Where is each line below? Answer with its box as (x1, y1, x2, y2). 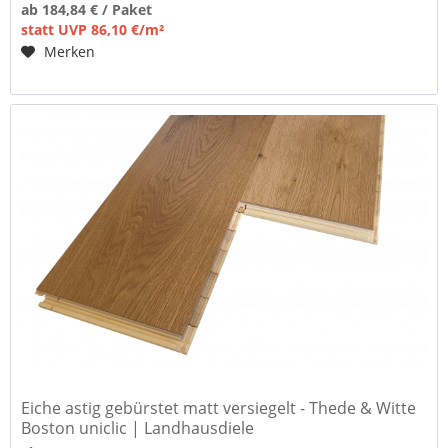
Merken (44, 41, 96, 61)
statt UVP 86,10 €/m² (21, 19, 165, 39)
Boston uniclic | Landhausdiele (21, 417, 255, 440)
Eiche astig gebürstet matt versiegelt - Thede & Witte (21, 397, 417, 420)
